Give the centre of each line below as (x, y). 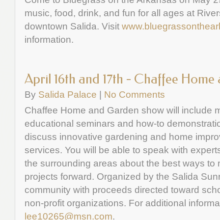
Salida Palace (68, 94)
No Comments (135, 94)
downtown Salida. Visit (73, 26)
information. (49, 39)
